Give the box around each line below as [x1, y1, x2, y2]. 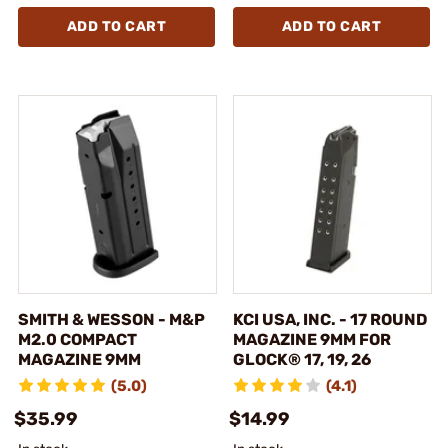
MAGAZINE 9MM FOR [233, 329, 391, 349]
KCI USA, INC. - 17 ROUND [233, 309, 427, 329]
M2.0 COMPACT [18, 329, 137, 349]
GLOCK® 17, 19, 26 [233, 349, 371, 369]
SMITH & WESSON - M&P [18, 309, 205, 329]
